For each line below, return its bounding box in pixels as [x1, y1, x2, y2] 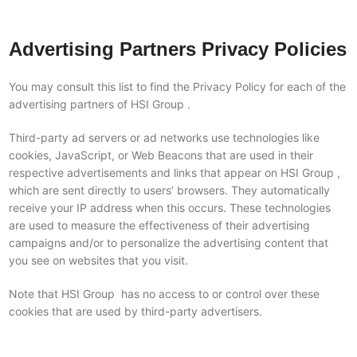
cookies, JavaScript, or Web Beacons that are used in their [8, 148, 313, 162]
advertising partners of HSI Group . [8, 97, 190, 111]
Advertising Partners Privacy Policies [8, 38, 347, 60]
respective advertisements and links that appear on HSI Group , [8, 166, 340, 179]
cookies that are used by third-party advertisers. [8, 304, 262, 318]
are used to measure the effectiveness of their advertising [8, 218, 310, 232]
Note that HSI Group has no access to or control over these [8, 287, 320, 300]
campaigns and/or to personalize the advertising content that [8, 236, 328, 249]
